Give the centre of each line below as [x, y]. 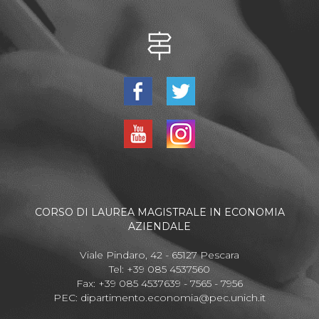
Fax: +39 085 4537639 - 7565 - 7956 [159, 284]
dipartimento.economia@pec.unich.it [173, 298]
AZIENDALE [159, 227]
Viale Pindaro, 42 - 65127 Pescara [159, 255]
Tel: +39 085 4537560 [159, 270]
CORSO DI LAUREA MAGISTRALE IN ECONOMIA [159, 213]
